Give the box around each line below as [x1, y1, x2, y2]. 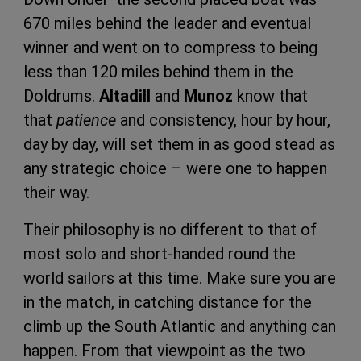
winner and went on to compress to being [23, 37, 317, 57]
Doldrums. [23, 85, 99, 106]
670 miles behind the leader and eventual [23, 13, 311, 33]
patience [56, 110, 116, 130]
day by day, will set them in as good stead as [23, 134, 335, 154]
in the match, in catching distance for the [23, 292, 312, 312]
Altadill [99, 85, 155, 106]
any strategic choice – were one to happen [23, 158, 327, 178]
